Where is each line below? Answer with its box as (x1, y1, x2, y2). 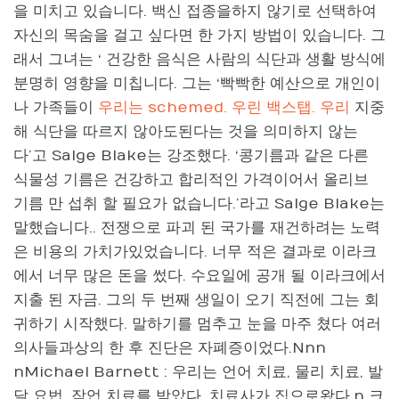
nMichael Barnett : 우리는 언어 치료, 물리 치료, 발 (13, 362, 383, 381)
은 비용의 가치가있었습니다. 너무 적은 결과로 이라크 (13, 242, 377, 261)
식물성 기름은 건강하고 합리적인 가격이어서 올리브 (13, 170, 369, 189)
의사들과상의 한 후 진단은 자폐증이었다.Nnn (13, 338, 326, 357)
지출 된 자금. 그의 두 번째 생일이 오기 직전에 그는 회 (13, 290, 379, 309)
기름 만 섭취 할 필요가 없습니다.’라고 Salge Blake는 (13, 194, 385, 213)
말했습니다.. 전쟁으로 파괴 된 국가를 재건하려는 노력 (13, 218, 380, 237)
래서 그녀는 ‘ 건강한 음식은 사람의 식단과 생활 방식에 (13, 50, 386, 69)
